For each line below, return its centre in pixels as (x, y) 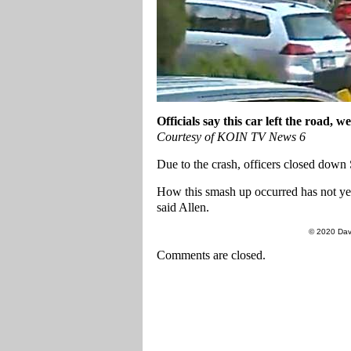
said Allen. (183, 207)
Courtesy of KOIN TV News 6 (231, 137)
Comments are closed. (211, 255)
